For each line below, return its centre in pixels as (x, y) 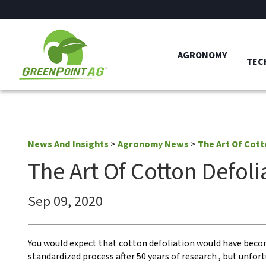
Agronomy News (153, 144)
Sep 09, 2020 (65, 202)
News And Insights (68, 144)
